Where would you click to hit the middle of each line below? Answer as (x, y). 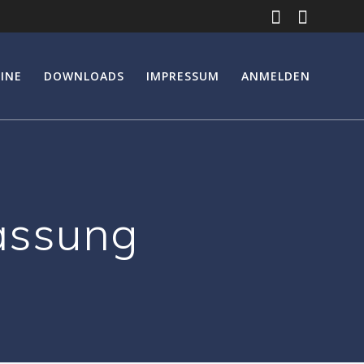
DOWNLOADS (84, 76)
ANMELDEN (276, 76)
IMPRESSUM (183, 76)
